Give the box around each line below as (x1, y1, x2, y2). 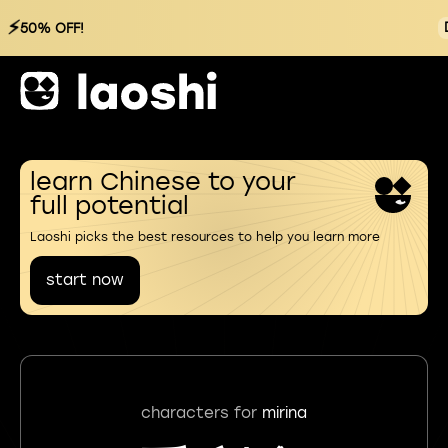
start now (46, 271, 124, 289)
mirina (262, 403, 307, 422)
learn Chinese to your (30, 167, 296, 196)
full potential (30, 191, 189, 220)
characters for (141, 403, 262, 422)
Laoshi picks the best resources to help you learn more (30, 230, 380, 244)
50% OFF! (20, 20, 84, 36)
